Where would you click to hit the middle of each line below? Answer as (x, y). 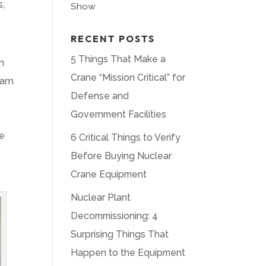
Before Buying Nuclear (121, 156)
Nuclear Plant (101, 198)
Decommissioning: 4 (115, 216)
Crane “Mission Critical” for (128, 78)
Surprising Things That (120, 235)
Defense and (100, 96)
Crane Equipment (109, 175)
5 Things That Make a (118, 59)
